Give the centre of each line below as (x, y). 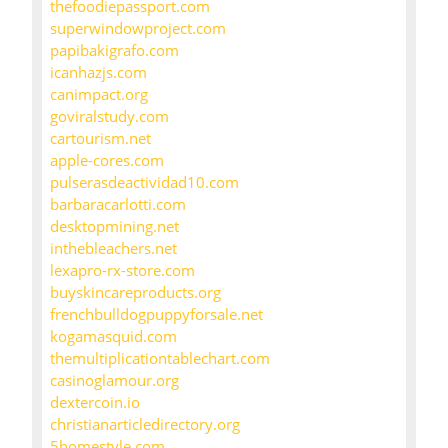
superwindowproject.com (138, 28)
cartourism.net (100, 138)
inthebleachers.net (113, 248)
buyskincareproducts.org (135, 292)
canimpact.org (99, 94)
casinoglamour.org (114, 380)
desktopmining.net (114, 226)
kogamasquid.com (113, 336)
